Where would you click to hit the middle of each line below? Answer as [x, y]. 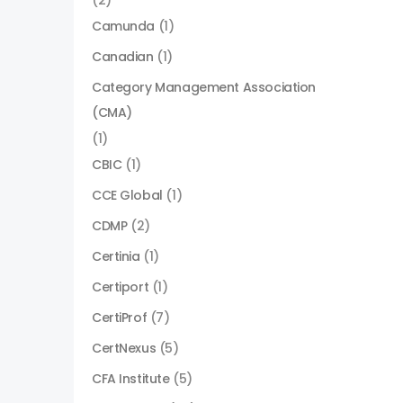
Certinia [116, 256]
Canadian [123, 57]
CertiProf [120, 318]
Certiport [121, 287]
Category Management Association [204, 87]
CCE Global [127, 195]
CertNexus [124, 348]
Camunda [124, 26]
